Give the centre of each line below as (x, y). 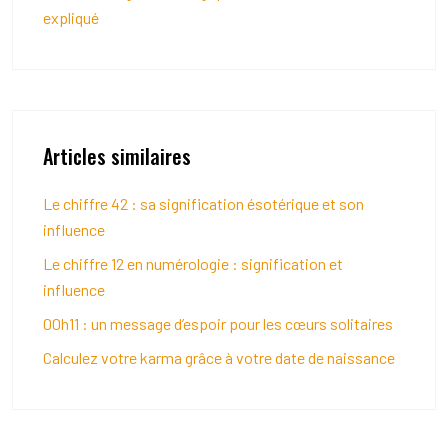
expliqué (71, 17)
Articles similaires (117, 156)
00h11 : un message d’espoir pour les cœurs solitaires (218, 323)
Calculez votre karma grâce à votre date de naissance (219, 357)
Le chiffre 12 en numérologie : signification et (193, 263)
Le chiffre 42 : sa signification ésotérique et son (203, 203)
